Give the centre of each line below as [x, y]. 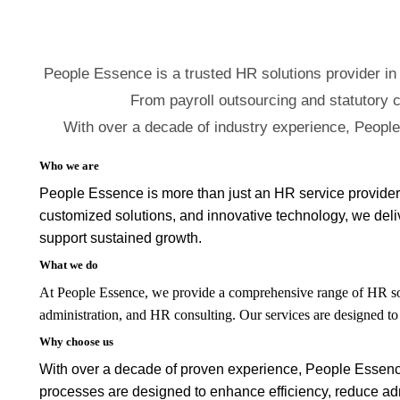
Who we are [69, 165]
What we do [69, 264]
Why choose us [76, 341]
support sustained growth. [121, 237]
